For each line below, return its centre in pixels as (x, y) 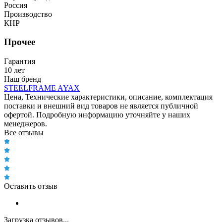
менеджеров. (26, 124)
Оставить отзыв (31, 186)
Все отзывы (24, 133)
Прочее (20, 42)
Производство (28, 14)
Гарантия (20, 61)
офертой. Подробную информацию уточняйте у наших (97, 115)
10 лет (14, 70)
